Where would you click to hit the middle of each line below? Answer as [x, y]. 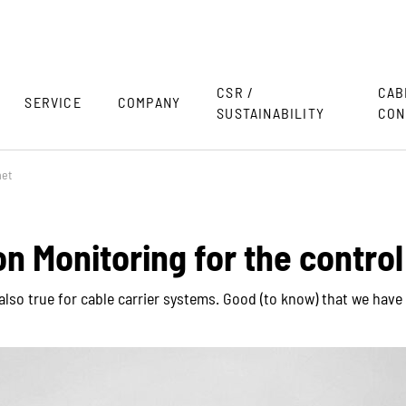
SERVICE [53, 102]
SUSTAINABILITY [271, 112]
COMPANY [149, 102]
